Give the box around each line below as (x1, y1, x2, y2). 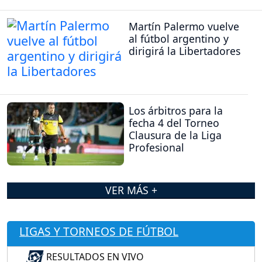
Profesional (129, 140, 184, 154)
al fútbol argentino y (129, 32, 229, 46)
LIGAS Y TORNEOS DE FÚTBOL (19, 223, 179, 239)
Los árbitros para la (129, 103, 223, 118)
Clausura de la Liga (129, 127, 222, 142)
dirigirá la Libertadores (129, 44, 240, 58)
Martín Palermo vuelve (129, 19, 239, 34)
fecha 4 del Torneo (129, 115, 219, 130)
